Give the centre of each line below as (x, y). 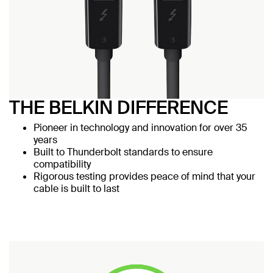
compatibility (62, 164)
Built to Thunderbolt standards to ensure (123, 152)
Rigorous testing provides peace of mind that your (144, 176)
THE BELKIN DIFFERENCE (119, 107)
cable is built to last (76, 188)
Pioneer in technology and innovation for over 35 (140, 127)
